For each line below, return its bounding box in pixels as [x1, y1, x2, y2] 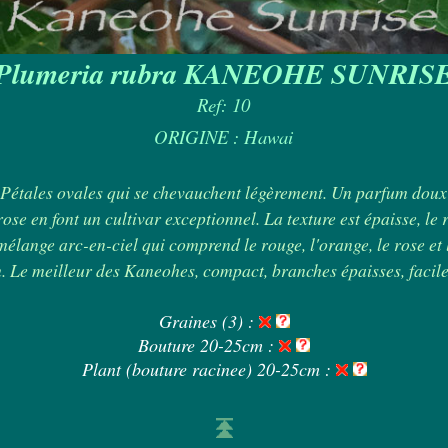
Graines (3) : [158, 309, 259, 333]
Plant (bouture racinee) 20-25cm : [81, 357, 336, 381]
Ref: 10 [197, 92, 251, 117]
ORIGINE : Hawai [154, 124, 294, 149]
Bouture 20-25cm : [138, 333, 279, 357]
